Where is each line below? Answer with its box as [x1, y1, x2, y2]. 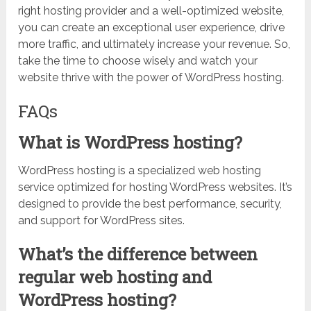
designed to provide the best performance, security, [18, 197, 283, 211]
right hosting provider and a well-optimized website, [18, 4, 285, 18]
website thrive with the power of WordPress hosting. [18, 71, 285, 85]
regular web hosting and [18, 266, 212, 289]
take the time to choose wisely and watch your [18, 54, 258, 68]
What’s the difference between [18, 243, 258, 266]
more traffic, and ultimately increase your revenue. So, [18, 37, 291, 51]
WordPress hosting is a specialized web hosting [18, 164, 262, 178]
